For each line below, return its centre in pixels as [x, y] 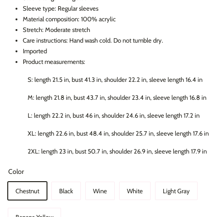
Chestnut [27, 191]
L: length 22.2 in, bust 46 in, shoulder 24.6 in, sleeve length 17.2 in [114, 115]
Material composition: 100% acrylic [69, 19]
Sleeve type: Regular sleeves [61, 8]
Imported [35, 51]
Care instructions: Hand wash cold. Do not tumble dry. [93, 40]
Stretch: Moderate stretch [56, 29]
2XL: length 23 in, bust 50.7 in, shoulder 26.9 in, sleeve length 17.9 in [117, 151]
